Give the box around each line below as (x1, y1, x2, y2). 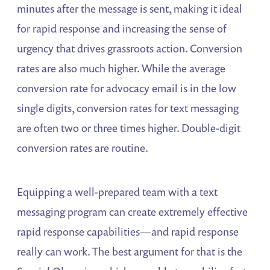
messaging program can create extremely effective (17, 204, 248, 219)
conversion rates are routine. (17, 140, 149, 155)
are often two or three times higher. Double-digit (17, 120, 241, 135)
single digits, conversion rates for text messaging (17, 100, 239, 115)
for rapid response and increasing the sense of (17, 20, 227, 36)
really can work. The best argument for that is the (17, 243, 243, 259)
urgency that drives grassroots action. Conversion (17, 40, 243, 55)
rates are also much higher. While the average (17, 60, 226, 75)
